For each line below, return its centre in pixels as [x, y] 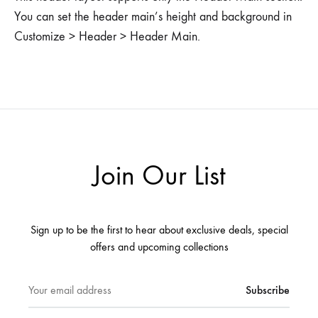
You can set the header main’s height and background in [153, 16]
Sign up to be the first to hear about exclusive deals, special [159, 230]
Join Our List [159, 176]
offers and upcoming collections [159, 247]
